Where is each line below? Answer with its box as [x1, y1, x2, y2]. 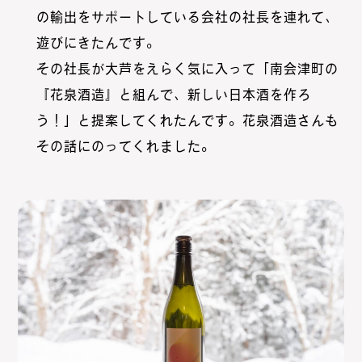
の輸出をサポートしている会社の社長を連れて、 [36, 10, 339, 23]
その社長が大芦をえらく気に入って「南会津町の [36, 61, 339, 75]
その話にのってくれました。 [36, 139, 215, 153]
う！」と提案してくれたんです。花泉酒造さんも [36, 113, 339, 127]
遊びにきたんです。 [36, 36, 160, 49]
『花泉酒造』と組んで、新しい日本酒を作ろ [36, 87, 311, 101]
